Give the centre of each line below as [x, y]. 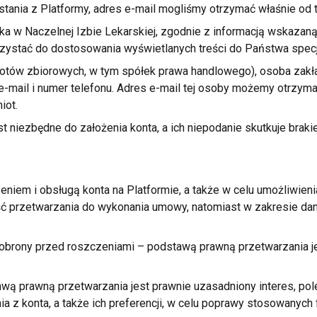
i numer [50, 88]
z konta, [31, 303]
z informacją [234, 31]
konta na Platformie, [132, 190]
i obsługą [57, 190]
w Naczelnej [43, 31]
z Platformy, [60, 9]
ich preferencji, [128, 303]
